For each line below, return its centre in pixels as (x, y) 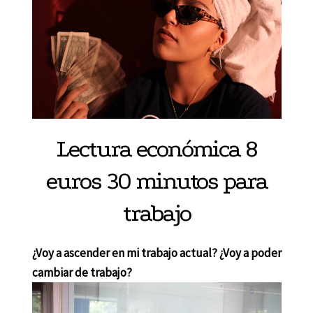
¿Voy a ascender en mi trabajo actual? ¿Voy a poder (156, 253)
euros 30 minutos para (156, 181)
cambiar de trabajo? (82, 272)
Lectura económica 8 (156, 148)
